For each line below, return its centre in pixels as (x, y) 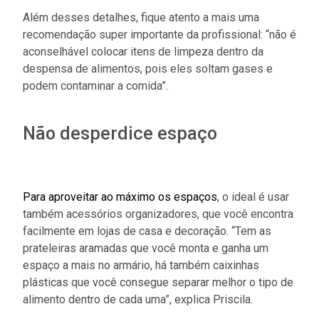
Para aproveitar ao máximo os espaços (120, 197)
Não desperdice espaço (120, 133)
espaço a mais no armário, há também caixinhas (141, 265)
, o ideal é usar (253, 197)
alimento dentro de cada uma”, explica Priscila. (138, 299)
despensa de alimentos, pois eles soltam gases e (148, 68)
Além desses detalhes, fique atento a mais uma (141, 17)
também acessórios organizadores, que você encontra (158, 214)
